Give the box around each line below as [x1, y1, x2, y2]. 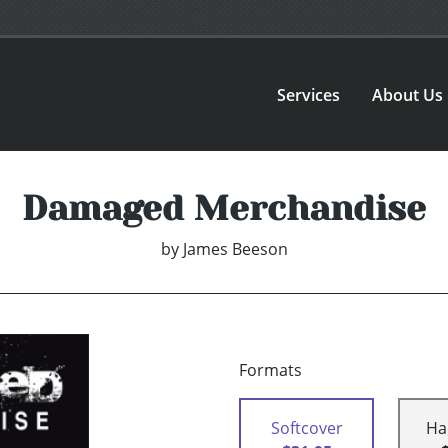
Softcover [270, 417, 343, 440]
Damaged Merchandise [22, 188, 426, 229]
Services [277, 83, 341, 106]
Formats [239, 359, 302, 382]
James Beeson [182, 238, 288, 261]
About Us [372, 83, 444, 106]
